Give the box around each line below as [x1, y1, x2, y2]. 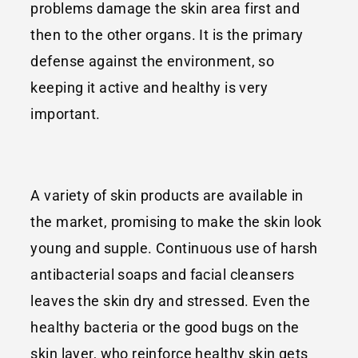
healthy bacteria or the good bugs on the [30, 318, 300, 336]
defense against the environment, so [30, 52, 275, 70]
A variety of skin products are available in [30, 186, 304, 204]
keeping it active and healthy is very [30, 78, 268, 96]
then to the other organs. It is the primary [30, 26, 304, 43]
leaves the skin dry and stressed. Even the [30, 292, 311, 309]
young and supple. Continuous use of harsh [30, 239, 318, 257]
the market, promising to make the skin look [30, 213, 322, 230]
